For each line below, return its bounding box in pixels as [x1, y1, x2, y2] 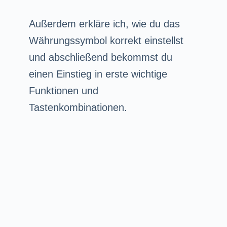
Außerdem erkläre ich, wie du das [28, 18, 180, 29]
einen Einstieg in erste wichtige [28, 68, 167, 80]
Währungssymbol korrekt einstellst [28, 34, 183, 46]
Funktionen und [28, 85, 98, 96]
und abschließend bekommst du [28, 51, 172, 63]
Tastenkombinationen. [28, 101, 127, 113]
